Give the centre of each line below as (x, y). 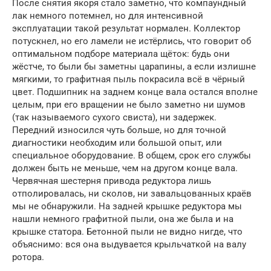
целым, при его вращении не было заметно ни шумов (129, 104)
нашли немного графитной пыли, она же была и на (123, 219)
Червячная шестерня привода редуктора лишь (112, 181)
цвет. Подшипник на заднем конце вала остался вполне (135, 92)
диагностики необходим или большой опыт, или (117, 142)
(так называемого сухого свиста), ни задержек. (114, 117)
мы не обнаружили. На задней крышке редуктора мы (127, 206)
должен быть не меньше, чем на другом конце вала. (125, 168)
